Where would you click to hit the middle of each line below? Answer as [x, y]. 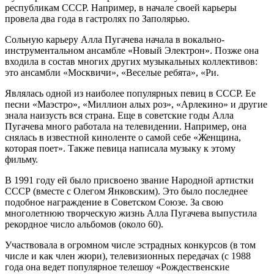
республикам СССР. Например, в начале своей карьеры [121, 7]
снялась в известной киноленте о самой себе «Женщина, [123, 137]
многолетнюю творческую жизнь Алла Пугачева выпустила [131, 213]
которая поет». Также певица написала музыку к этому [120, 148]
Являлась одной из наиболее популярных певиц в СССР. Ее [130, 93]
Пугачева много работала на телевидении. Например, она [126, 126]
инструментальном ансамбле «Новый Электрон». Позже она [132, 50]
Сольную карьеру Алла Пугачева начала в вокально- [115, 39]
